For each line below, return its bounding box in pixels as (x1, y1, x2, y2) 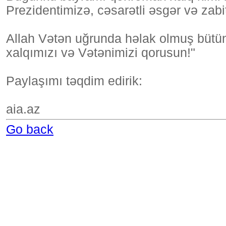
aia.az (6, 102, 40, 116)
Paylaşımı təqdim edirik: (6, 74, 142, 88)
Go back (6, 123, 53, 137)
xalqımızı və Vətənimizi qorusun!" (6, 46, 195, 60)
